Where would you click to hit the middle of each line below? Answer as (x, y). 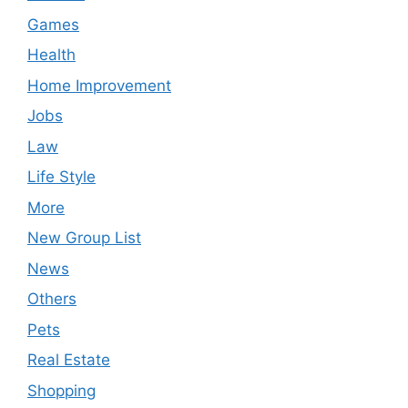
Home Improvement (99, 85)
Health (51, 55)
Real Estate (69, 360)
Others (52, 299)
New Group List (84, 238)
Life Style (61, 177)
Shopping (61, 390)
